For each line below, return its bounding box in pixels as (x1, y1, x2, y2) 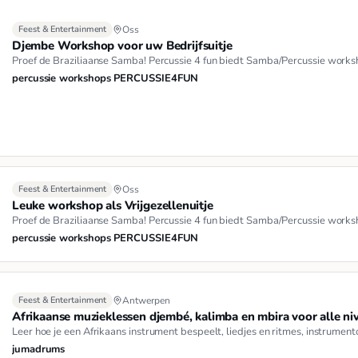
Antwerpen (122, 294, 170, 308)
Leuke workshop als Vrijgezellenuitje (12, 197, 213, 214)
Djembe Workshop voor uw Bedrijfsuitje (12, 37, 233, 54)
